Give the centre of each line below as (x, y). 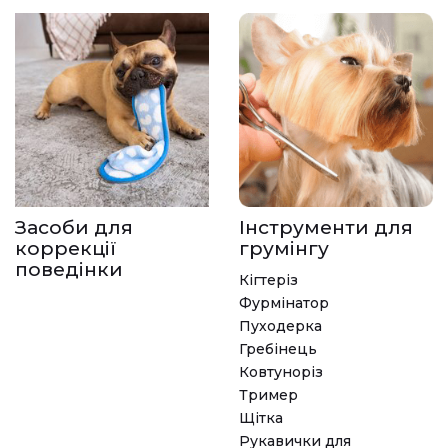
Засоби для (74, 228)
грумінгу (284, 249)
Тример (268, 395)
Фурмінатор (284, 303)
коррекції (65, 249)
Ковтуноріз (281, 372)
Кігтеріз (268, 280)
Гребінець (278, 349)
